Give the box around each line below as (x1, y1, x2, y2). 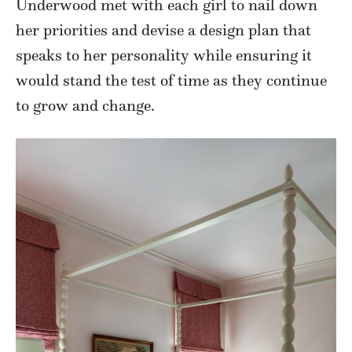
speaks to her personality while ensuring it (16, 46, 312, 65)
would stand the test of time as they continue (16, 71, 327, 90)
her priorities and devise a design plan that (16, 20, 311, 40)
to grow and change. (16, 96, 155, 115)
